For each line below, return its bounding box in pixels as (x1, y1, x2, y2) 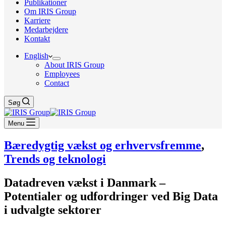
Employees (44, 70, 80, 78)
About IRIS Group (44, 61, 104, 69)
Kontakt (24, 34, 50, 43)
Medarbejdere (24, 25, 68, 34)
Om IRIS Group (24, 7, 76, 16)
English (24, 51, 48, 60)
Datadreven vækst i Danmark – (4, 176, 165, 189)
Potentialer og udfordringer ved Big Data (4, 189, 218, 203)
